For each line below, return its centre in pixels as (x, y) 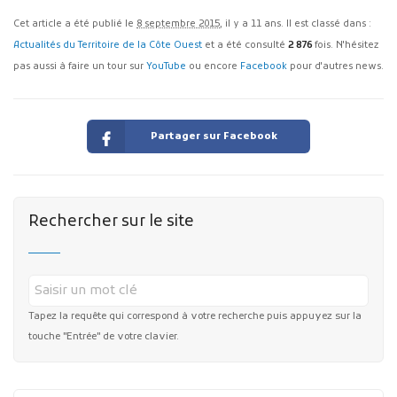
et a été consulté (245, 45)
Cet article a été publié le (75, 24)
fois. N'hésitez (345, 45)
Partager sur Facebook (214, 137)
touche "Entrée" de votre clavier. (103, 336)
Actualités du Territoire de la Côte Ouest (108, 45)
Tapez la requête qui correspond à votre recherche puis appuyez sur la (195, 316)
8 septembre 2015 (178, 24)
